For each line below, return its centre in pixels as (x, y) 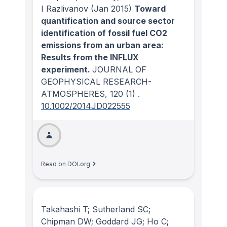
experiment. (67, 69)
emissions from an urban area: (102, 45)
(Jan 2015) (110, 8)
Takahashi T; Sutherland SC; (96, 210)
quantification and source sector (108, 21)
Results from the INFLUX (90, 57)
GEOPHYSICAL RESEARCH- (96, 81)
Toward (150, 8)
